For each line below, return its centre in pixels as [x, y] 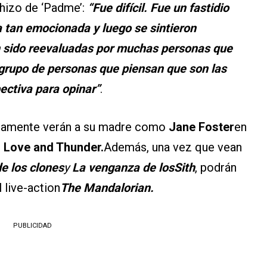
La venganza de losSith [133, 168]
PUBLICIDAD [32, 226]
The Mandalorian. [107, 188]
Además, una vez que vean [173, 148]
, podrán [216, 168]
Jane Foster [201, 127]
